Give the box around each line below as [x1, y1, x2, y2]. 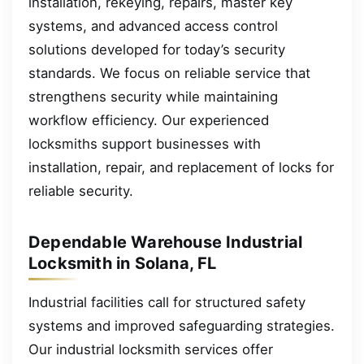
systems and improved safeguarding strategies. [28, 317, 335, 334]
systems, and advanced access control [28, 17, 278, 34]
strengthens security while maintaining [28, 88, 278, 105]
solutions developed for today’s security [28, 41, 285, 58]
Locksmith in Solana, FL [28, 253, 217, 273]
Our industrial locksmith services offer [28, 340, 273, 357]
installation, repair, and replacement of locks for [28, 158, 334, 175]
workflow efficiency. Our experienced [28, 111, 269, 128]
